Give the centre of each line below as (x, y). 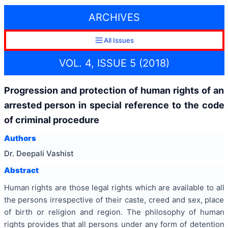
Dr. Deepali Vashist (39, 153)
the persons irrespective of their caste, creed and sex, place (114, 200)
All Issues (119, 40)
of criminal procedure (51, 120)
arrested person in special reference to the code (114, 105)
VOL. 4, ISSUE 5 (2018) (114, 63)
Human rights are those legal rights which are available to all (114, 188)
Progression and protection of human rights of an (114, 90)
